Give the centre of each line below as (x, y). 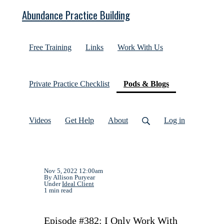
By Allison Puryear (69, 177)
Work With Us (140, 47)
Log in (174, 120)
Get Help (79, 120)
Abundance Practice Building (76, 15)
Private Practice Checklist (69, 84)
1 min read (58, 190)
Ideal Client (78, 184)
